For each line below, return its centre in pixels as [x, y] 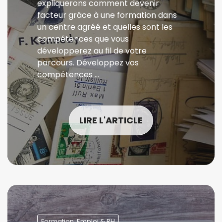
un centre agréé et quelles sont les [105, 27]
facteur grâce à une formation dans [107, 15]
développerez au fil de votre [92, 51]
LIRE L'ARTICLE [111, 120]
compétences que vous [83, 39]
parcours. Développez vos [88, 63]
